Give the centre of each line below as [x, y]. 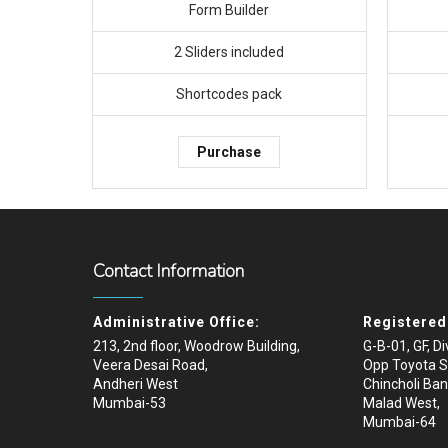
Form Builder [229, 10]
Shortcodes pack [229, 94]
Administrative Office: [176, 322]
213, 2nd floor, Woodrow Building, [196, 346]
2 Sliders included [229, 52]
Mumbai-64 [399, 422]
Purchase [229, 152]
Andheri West [135, 384]
